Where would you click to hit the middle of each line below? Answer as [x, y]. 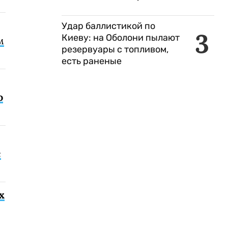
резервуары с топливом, [115, 49]
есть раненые [92, 61]
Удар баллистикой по [108, 26]
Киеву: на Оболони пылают [121, 38]
